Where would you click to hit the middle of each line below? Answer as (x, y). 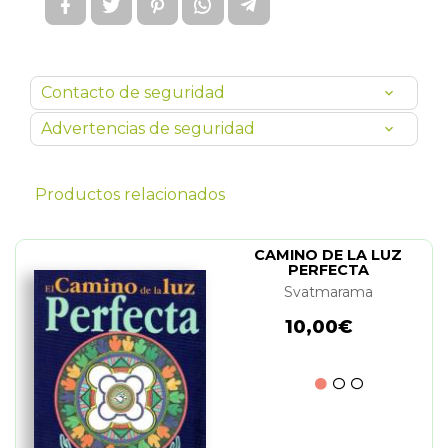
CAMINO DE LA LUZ (328, 255)
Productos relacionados (130, 195)
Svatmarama (328, 292)
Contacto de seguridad (133, 93)
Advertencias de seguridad (148, 129)
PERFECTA (328, 270)
